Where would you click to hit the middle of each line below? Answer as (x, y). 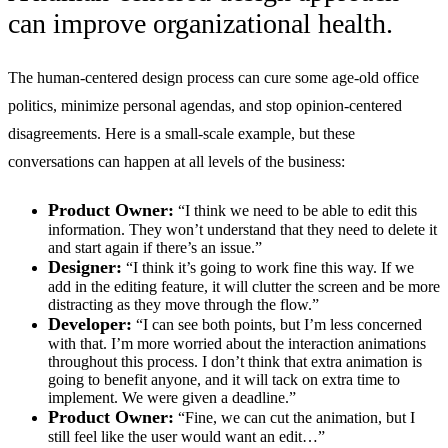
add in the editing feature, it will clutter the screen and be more (244, 287)
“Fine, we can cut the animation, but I (294, 418)
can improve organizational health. (200, 24)
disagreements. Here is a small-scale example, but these (181, 134)
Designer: (85, 267)
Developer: (90, 324)
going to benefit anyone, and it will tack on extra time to (224, 380)
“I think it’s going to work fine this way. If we (268, 268)
